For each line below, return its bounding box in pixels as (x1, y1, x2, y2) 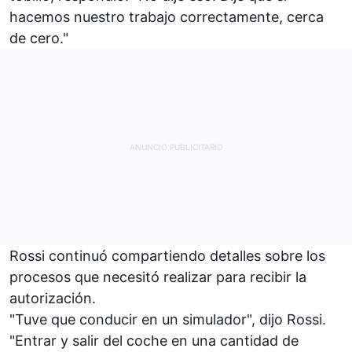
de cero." (9, 29, 68, 46)
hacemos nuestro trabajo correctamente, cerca (9, 8, 324, 25)
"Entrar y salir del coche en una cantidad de (9, 332, 299, 349)
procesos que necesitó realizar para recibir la (9, 268, 306, 285)
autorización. (9, 289, 96, 306)
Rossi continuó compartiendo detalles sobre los (9, 247, 325, 264)
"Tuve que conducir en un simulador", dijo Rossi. (9, 310, 326, 328)
